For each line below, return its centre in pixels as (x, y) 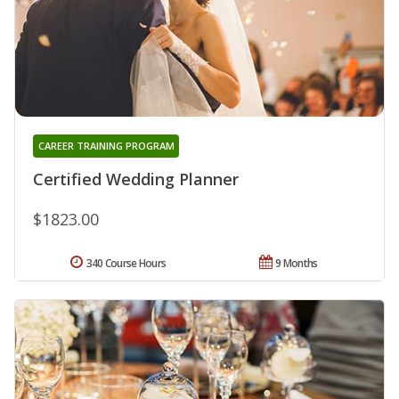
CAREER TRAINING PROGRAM (106, 145)
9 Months (297, 263)
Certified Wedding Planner (136, 179)
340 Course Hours (126, 263)
